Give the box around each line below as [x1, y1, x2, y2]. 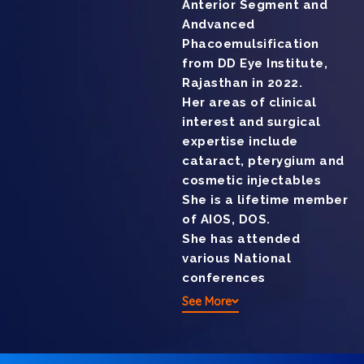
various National [182, 251, 291, 266]
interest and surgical [182, 115, 321, 130]
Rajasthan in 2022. [182, 76, 302, 91]
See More [182, 294, 232, 310]
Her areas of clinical [182, 95, 317, 110]
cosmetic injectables [182, 173, 321, 188]
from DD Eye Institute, [182, 56, 327, 71]
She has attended [182, 232, 300, 247]
